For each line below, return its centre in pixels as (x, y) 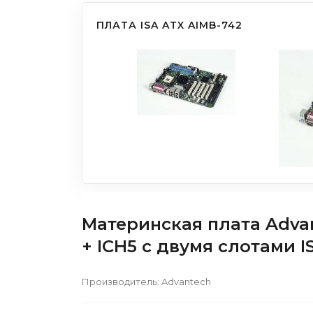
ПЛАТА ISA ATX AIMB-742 (169, 26)
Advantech (186, 281)
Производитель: (122, 281)
